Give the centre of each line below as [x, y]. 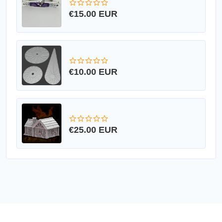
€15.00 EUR [93, 14]
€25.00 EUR [93, 130]
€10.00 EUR [93, 72]
